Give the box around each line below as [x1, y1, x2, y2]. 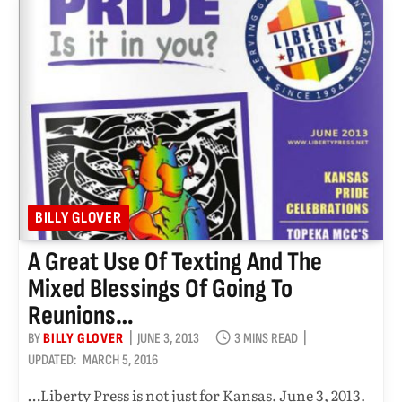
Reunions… [28, 299, 134, 332]
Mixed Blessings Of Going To [28, 272, 293, 305]
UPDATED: [28, 351, 76, 369]
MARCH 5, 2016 [83, 351, 158, 369]
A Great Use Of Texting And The [28, 245, 322, 278]
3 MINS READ [233, 329, 298, 347]
